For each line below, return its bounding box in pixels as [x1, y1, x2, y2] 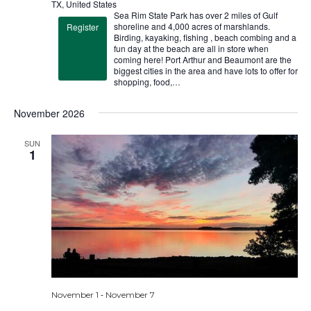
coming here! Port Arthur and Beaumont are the [113, 53, 292, 66]
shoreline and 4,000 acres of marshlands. [113, 20, 270, 33]
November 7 [105, 289, 155, 301]
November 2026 [13, 106, 85, 121]
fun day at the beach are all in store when [113, 42, 269, 55]
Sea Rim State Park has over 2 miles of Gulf [113, 9, 278, 22]
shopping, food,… [113, 76, 180, 88]
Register [66, 21, 99, 33]
